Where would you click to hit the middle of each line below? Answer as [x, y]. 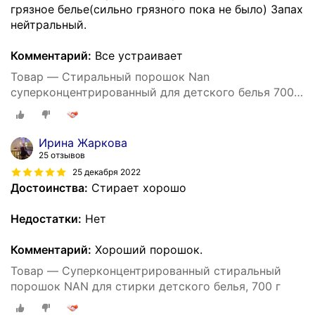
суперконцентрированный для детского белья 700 [152, 92]
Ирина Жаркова [83, 142]
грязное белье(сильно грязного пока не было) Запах [157, 9]
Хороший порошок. [147, 249]
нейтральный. [49, 24]
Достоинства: [49, 187]
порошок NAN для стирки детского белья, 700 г [146, 286]
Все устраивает [137, 55]
